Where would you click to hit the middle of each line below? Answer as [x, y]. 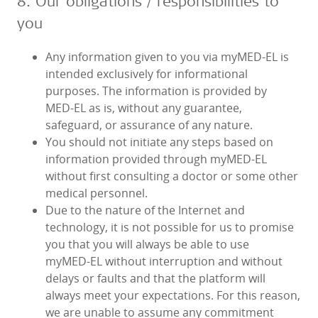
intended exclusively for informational [147, 74]
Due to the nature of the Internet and [145, 210]
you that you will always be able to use [147, 245]
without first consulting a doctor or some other [172, 176]
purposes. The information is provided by [156, 91]
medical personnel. [97, 193]
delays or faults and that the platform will [155, 279]
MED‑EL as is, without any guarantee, [144, 108]
